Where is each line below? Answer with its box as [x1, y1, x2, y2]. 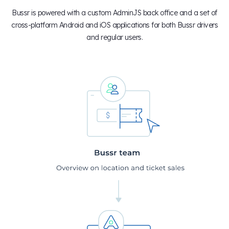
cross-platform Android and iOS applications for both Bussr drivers [11, 20, 218, 30]
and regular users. [86, 32, 143, 42]
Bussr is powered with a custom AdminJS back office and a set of [12, 8, 217, 17]
